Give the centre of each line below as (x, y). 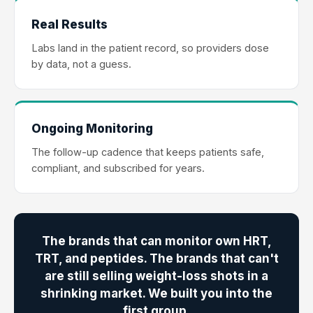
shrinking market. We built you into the (156, 293)
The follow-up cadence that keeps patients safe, (148, 152)
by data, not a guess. (81, 64)
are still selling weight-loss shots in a (156, 276)
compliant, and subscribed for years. (118, 168)
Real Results (70, 24)
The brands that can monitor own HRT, (156, 241)
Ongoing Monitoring (92, 128)
